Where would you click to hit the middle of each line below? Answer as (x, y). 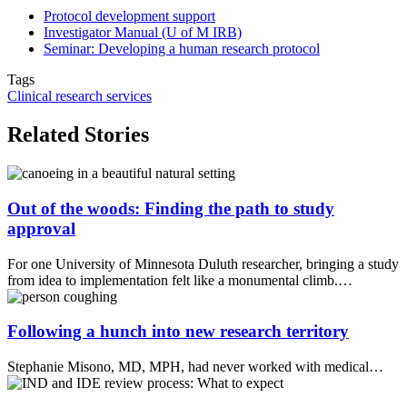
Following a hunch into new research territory (178, 332)
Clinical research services (79, 96)
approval (41, 228)
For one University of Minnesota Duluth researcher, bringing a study (203, 263)
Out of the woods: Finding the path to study (171, 208)
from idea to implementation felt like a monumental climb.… (180, 280)
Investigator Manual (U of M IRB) (143, 33)
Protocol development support (129, 16)
